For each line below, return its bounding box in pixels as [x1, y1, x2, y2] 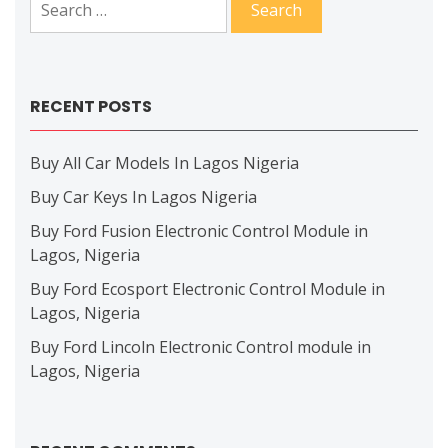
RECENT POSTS [30, 94, 152, 118]
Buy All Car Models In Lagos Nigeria [30, 151, 299, 174]
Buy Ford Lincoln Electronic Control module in [30, 335, 371, 358]
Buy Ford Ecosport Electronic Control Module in [30, 277, 385, 300]
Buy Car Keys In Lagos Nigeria [30, 185, 257, 208]
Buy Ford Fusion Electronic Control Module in [30, 219, 368, 242]
